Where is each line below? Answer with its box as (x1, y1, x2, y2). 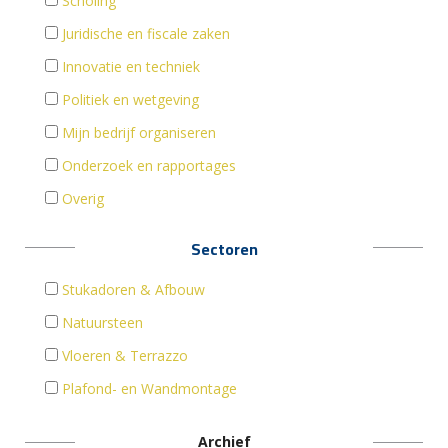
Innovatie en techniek (62, 57, 200, 77)
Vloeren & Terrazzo (62, 346, 188, 366)
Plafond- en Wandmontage (62, 379, 237, 399)
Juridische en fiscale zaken (62, 24, 230, 44)
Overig (62, 189, 104, 209)
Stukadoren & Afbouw (62, 280, 205, 300)
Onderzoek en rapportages (62, 156, 236, 176)
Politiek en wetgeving (62, 90, 199, 110)
